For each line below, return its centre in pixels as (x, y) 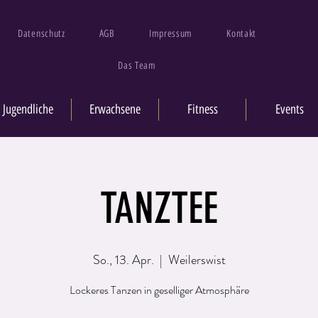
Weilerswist (197, 260)
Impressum (171, 34)
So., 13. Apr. (123, 260)
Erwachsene (115, 109)
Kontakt (242, 34)
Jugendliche (28, 109)
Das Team (137, 66)
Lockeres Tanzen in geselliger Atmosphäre (159, 290)
